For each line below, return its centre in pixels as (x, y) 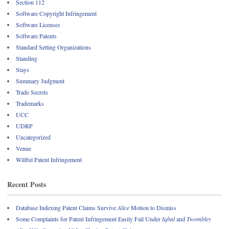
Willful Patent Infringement (49, 160)
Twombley (199, 219)
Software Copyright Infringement (56, 14)
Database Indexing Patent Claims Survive (67, 207)
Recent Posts (27, 185)
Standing (27, 59)
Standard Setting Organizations (53, 47)
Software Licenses (38, 25)
